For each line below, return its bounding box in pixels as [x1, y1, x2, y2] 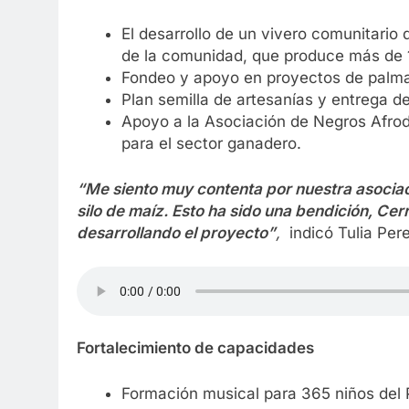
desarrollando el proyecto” [77, 223, 276, 242]
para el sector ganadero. [121, 134, 301, 153]
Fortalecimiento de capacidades [77, 339, 314, 358]
